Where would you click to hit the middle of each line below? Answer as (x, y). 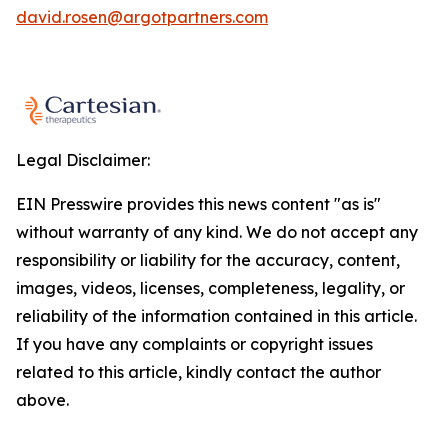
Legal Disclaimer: (83, 160)
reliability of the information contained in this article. (216, 316)
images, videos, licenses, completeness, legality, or (210, 288)
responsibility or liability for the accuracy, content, (208, 260)
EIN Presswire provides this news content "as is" (198, 204)
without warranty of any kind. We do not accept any (217, 232)
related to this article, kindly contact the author (198, 372)
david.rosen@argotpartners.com (142, 17)
